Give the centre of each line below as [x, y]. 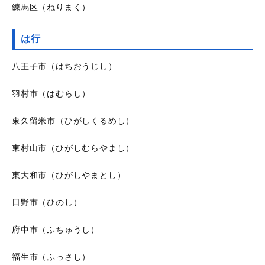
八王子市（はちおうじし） [64, 67]
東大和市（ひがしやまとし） [69, 175]
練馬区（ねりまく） [51, 7]
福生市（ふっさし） [51, 257]
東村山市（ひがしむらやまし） [73, 148]
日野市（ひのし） [47, 203]
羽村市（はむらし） [51, 94]
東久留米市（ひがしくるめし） [73, 121]
